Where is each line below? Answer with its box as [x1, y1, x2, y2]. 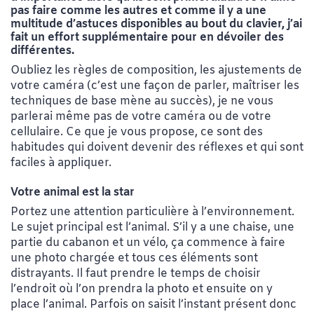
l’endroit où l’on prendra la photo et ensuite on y [11, 282, 273, 297]
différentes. [11, 43, 77, 59]
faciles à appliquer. [11, 156, 114, 171]
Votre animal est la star [11, 185, 135, 200]
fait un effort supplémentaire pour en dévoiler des [11, 30, 284, 46]
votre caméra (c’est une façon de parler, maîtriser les [11, 78, 299, 94]
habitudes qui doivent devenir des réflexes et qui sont [11, 140, 303, 156]
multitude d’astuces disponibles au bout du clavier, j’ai [11, 17, 302, 32]
